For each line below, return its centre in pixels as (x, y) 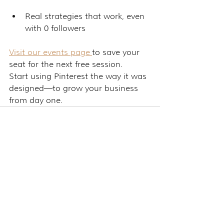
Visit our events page (50, 52)
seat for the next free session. (66, 64)
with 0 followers (55, 28)
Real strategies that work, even (86, 16)
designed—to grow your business (75, 88)
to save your (117, 52)
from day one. (36, 100)
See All (149, 160)
